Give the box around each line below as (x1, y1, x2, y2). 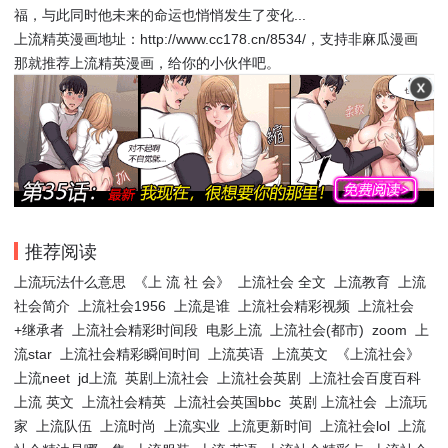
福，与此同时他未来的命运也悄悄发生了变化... (14, 7, 306, 24)
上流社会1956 (78, 297, 166, 314)
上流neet (14, 369, 70, 386)
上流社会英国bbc (174, 393, 281, 410)
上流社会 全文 (238, 273, 326, 290)
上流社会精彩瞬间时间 (60, 345, 200, 362)
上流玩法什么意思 (14, 273, 126, 290)
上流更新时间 (228, 417, 312, 434)
